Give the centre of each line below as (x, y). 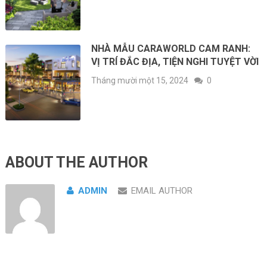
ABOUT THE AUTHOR (76, 162)
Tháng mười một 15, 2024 (140, 81)
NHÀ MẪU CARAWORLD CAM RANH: (171, 49)
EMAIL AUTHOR (162, 190)
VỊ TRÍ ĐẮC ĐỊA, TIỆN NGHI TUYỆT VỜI (175, 62)
